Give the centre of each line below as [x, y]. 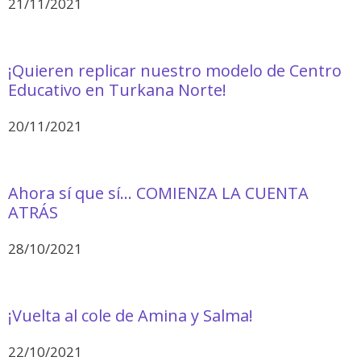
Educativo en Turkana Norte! [117, 89]
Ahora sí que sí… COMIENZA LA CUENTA [158, 193]
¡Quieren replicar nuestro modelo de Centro [175, 70]
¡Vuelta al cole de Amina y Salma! [131, 315]
